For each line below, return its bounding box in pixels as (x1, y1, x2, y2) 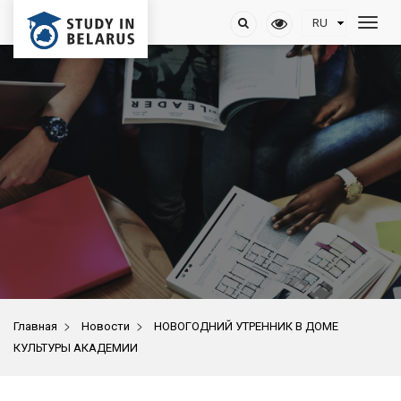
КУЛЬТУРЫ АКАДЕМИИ (13, 341, 138, 354)
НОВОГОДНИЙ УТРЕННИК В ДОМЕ (154, 320, 338, 333)
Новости (81, 320, 130, 333)
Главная (13, 320, 57, 333)
